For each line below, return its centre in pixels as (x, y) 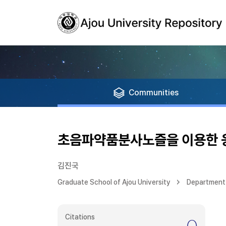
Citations (80, 217)
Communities (154, 93)
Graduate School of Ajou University (114, 182)
